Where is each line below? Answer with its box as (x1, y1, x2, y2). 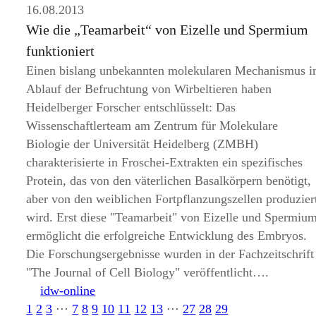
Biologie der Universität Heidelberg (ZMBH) (26, 137, 259, 151)
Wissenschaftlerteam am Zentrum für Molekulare (26, 119, 279, 133)
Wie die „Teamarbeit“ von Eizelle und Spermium (26, 22, 309, 37)
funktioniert (26, 43, 95, 59)
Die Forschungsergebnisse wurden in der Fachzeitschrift (26, 247, 315, 261)
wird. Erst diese (26, 210, 111, 224)
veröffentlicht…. (180, 265, 269, 279)
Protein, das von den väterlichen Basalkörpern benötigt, (26, 174, 312, 188)
